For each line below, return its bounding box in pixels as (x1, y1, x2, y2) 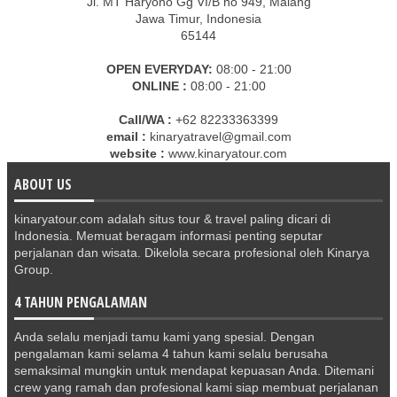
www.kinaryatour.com (165, 145, 287, 160)
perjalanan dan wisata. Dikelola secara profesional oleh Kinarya (14, 245, 370, 260)
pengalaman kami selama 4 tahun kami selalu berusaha (14, 346, 328, 361)
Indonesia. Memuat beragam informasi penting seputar (14, 228, 323, 243)
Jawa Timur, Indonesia (136, 11, 261, 26)
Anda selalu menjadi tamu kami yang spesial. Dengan (14, 329, 315, 344)
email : (105, 128, 146, 144)
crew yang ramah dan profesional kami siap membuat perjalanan (14, 379, 378, 394)
